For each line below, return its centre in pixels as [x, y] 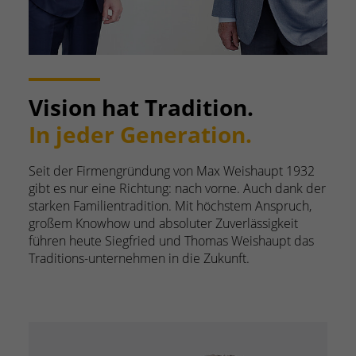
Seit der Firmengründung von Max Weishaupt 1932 [172, 171]
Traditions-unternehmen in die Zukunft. [139, 259]
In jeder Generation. [140, 135]
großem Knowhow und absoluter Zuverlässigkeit [163, 224]
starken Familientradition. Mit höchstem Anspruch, [170, 206]
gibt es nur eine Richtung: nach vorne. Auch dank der [177, 189]
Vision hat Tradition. [141, 108]
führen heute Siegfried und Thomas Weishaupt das [171, 241]
